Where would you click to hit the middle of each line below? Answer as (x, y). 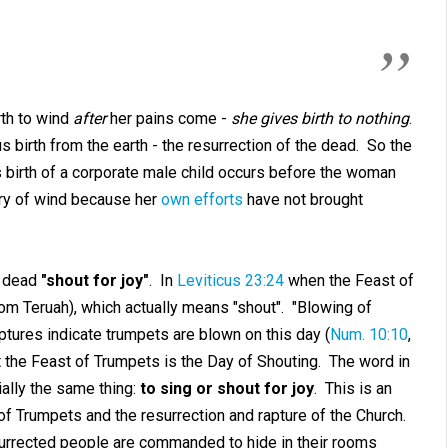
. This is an (352, 388)
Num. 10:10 (368, 334)
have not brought (302, 199)
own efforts (201, 199)
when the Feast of (348, 280)
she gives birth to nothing (319, 118)
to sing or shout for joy (226, 388)
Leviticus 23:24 (230, 280)
